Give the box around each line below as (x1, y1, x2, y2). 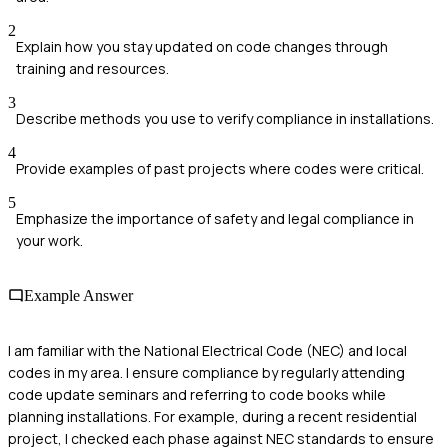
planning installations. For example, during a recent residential (8, 407, 417, 427)
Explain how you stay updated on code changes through (16, 36, 388, 56)
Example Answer (24, 287, 133, 305)
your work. (16, 230, 83, 250)
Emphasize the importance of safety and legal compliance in (16, 208, 414, 228)
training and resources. (16, 58, 169, 78)
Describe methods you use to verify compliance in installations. (16, 108, 434, 128)
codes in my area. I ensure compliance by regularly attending (8, 363, 405, 383)
